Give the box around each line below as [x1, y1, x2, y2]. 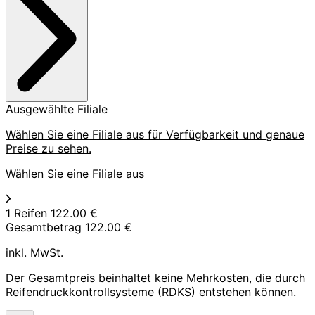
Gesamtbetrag [6, 219, 82, 234]
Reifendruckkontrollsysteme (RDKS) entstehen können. [6, 284, 296, 299]
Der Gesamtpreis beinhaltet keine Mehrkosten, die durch [6, 270, 305, 285]
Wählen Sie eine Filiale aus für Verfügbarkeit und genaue [6, 127, 304, 141]
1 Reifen [6, 205, 47, 220]
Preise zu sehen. [6, 141, 91, 155]
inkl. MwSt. [6, 245, 63, 259]
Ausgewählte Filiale [6, 101, 108, 116]
